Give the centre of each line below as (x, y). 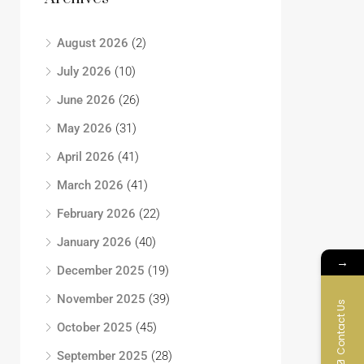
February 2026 (96, 214)
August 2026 (93, 43)
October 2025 (95, 327)
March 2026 (90, 185)
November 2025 (101, 299)
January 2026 (94, 242)
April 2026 (86, 157)
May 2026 (84, 128)
